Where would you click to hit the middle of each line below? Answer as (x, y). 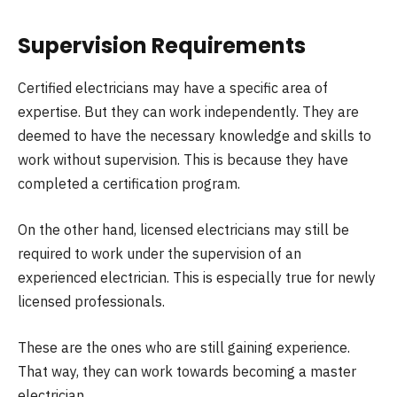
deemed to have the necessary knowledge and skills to (195, 136)
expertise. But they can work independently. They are (188, 112)
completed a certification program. (129, 184)
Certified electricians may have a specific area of (173, 88)
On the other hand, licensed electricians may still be (183, 229)
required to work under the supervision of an (160, 253)
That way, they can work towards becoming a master (187, 371)
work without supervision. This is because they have (183, 160)
